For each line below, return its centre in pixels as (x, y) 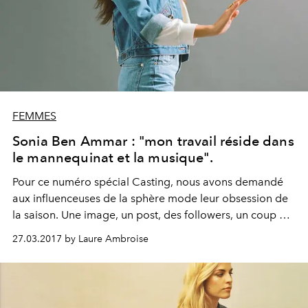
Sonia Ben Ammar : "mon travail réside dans (153, 141)
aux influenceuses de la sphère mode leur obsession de (150, 199)
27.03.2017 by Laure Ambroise (80, 239)
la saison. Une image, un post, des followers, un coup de (152, 215)
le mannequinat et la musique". (113, 158)
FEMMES (34, 116)
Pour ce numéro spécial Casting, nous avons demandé (148, 182)
